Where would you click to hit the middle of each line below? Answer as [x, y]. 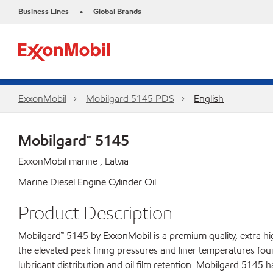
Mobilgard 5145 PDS [130, 98]
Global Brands [117, 12]
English [209, 98]
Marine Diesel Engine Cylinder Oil [87, 182]
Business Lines [44, 12]
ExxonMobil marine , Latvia [73, 161]
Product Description [95, 213]
